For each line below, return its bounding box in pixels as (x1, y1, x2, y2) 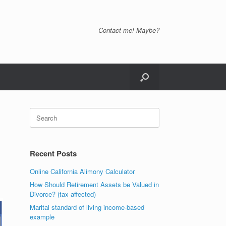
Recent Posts (30, 148, 77, 159)
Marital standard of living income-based (30, 202, 145, 212)
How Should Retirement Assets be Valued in (30, 180, 159, 189)
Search (29, 107, 50, 117)
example (30, 212, 55, 221)
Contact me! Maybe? (98, 25, 159, 35)
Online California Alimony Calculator (30, 166, 135, 176)
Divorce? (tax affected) (30, 189, 96, 199)
